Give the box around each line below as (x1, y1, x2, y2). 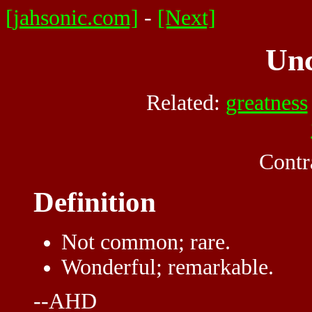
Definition (33, 186, 156, 218)
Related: (146, 90, 226, 115)
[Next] (157, 6, 216, 30)
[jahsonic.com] (6, 6, 139, 30)
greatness (225, 90, 308, 115)
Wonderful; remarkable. (61, 255, 274, 280)
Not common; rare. (61, 230, 231, 255)
